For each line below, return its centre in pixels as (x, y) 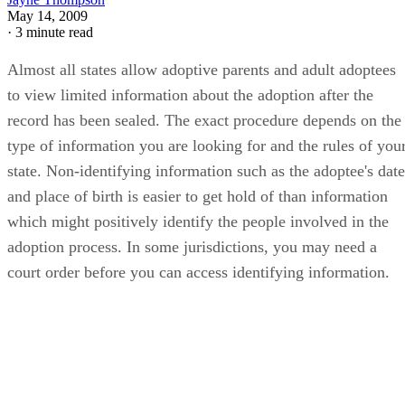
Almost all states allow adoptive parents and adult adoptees (202, 69)
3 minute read (54, 32)
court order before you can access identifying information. (198, 272)
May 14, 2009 (47, 15)
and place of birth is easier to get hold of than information (198, 196)
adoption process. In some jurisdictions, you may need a (192, 246)
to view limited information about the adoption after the (190, 94)
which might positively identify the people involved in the (198, 221)
